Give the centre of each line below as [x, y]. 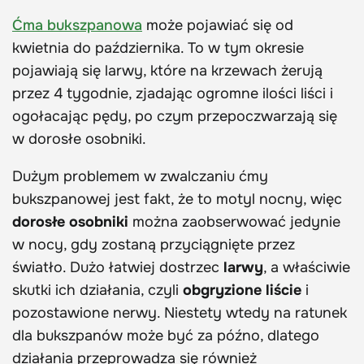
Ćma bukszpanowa [77, 26]
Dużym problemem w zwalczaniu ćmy [140, 177]
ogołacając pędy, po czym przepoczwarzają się [175, 117]
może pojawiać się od [218, 26]
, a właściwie [307, 268]
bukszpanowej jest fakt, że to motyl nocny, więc [177, 199]
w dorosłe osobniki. [79, 139]
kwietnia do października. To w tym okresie [158, 48]
